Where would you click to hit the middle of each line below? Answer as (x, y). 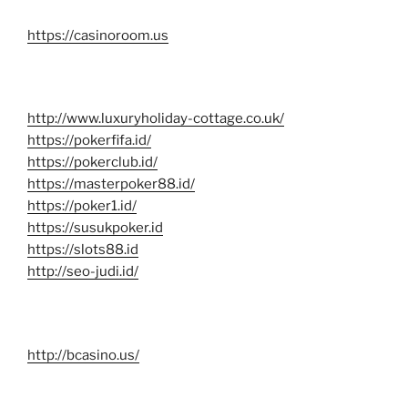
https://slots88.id (83, 250)
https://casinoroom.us (98, 35)
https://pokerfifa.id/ (89, 141)
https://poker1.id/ (82, 206)
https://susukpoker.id (95, 228)
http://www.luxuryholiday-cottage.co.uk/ (156, 119)
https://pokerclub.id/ (92, 163)
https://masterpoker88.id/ (111, 184)
